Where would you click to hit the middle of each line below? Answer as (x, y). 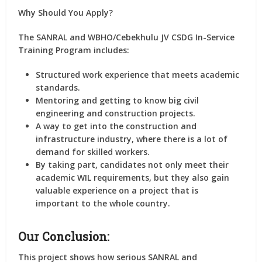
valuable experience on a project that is (117, 191)
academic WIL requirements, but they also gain (133, 178)
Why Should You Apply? (66, 13)
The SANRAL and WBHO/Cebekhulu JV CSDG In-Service (127, 37)
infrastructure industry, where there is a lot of (132, 139)
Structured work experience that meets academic (138, 75)
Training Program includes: (74, 50)
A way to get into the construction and (116, 126)
